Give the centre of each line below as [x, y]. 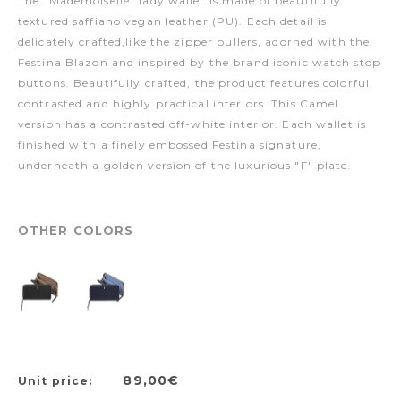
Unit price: [57, 380]
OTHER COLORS [76, 230]
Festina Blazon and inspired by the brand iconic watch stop [199, 62]
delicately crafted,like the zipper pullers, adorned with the [194, 42]
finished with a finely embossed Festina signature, [170, 145]
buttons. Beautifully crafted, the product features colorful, [196, 83]
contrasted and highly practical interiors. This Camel [179, 103]
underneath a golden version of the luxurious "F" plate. [185, 165]
